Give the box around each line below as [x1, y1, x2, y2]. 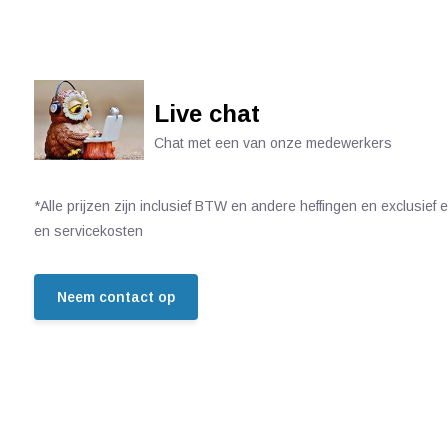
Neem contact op [56, 289, 175, 305]
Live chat [153, 100, 260, 127]
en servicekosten [33, 223, 143, 239]
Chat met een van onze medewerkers [153, 135, 392, 151]
